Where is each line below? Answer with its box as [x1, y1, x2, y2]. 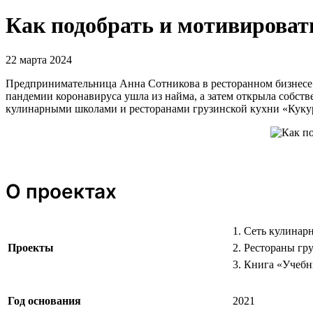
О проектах [6, 179, 117, 203]
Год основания [8, 294, 81, 307]
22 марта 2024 [6, 53, 72, 66]
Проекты [8, 241, 54, 254]
